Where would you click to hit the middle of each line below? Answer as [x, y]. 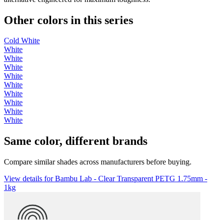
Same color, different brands [76, 141]
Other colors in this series [69, 20]
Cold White [22, 41]
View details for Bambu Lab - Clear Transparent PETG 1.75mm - [106, 179]
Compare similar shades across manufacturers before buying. [98, 162]
